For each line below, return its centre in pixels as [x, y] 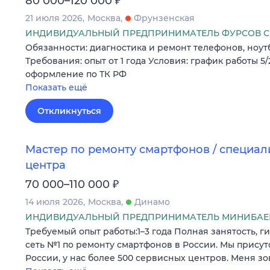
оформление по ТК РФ [76, 74]
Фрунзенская [164, 18]
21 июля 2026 [54, 18]
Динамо [152, 202]
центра [46, 165]
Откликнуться [69, 111]
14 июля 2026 [54, 202]
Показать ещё [56, 88]
